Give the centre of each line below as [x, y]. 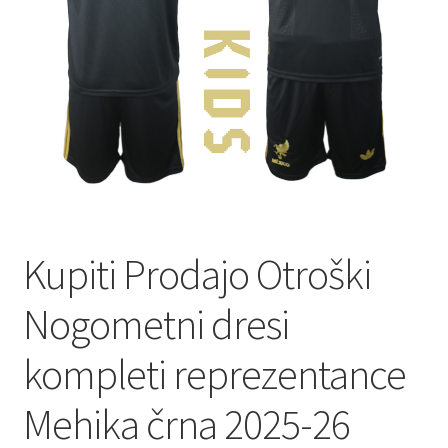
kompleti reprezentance [214, 374]
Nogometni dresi [155, 324]
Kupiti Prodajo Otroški [196, 274]
